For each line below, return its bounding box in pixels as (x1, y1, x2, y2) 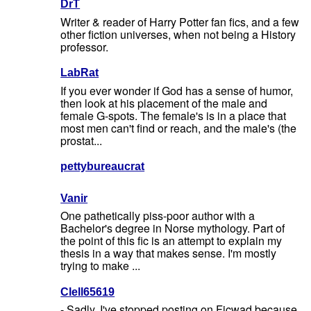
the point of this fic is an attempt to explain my (60, 232, 283, 249)
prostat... (60, 132, 103, 149)
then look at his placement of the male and (60, 94, 268, 111)
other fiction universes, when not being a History (60, 26, 296, 42)
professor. (60, 38, 109, 55)
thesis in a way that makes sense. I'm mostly (60, 244, 277, 261)
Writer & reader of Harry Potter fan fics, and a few (60, 13, 300, 30)
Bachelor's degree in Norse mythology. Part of (60, 219, 285, 236)
